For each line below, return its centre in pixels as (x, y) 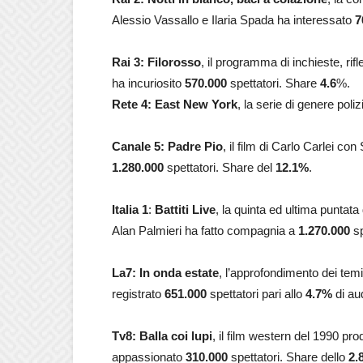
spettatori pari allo (256, 294)
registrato (138, 294)
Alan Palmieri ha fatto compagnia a (205, 231)
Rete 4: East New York (175, 104)
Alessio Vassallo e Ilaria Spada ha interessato (233, 20)
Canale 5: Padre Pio (167, 146)
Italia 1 (130, 209)
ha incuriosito (148, 83)
